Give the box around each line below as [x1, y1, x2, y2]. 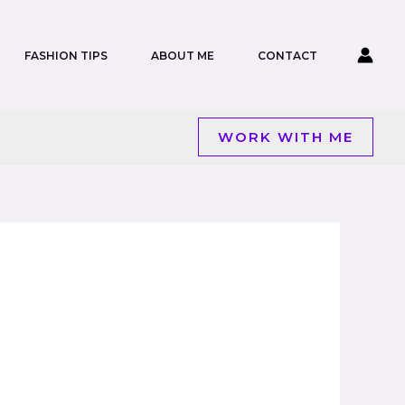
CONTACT [258, 49, 317, 62]
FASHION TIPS [24, 49, 108, 62]
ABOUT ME [151, 49, 214, 62]
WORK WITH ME [218, 127, 353, 146]
